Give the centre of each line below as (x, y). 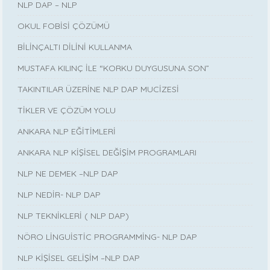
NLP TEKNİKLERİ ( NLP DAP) (74, 216)
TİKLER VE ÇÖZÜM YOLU (67, 111)
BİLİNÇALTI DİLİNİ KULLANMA (75, 47)
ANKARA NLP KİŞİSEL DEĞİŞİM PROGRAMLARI (107, 153)
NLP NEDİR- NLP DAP (59, 195)
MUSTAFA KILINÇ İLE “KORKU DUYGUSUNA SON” (114, 68)
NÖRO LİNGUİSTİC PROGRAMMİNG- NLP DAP (108, 237)
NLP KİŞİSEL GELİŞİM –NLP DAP (79, 258)
